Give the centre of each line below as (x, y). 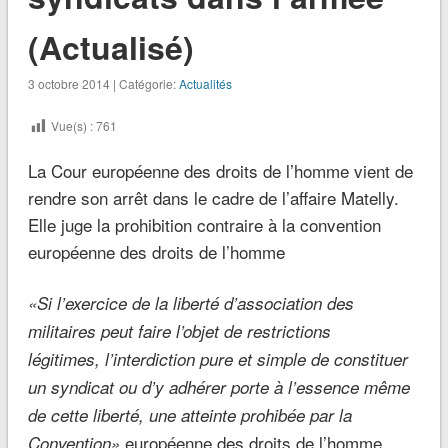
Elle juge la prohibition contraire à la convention (204, 225)
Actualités (205, 84)
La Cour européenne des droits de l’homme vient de (220, 171)
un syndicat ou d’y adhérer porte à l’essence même (218, 387)
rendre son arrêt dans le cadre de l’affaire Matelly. (213, 198)
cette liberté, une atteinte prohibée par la (201, 415)
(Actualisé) (110, 47)
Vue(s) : (71, 126)
